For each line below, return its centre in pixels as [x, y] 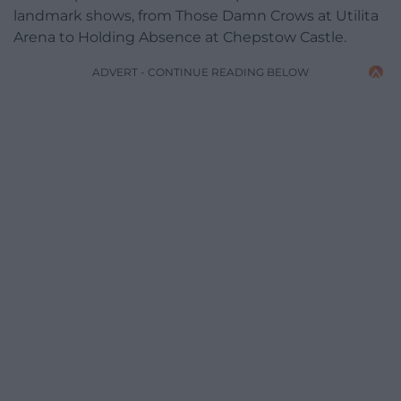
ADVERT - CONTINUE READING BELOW [200, 72]
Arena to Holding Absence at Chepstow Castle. [180, 37]
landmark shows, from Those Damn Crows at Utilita [196, 15]
